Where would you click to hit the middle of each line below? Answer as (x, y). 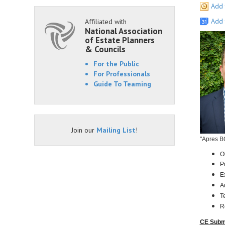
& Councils (105, 49)
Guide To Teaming (122, 84)
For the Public (116, 64)
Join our (84, 130)
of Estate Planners (120, 40)
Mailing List (116, 130)
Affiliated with (106, 22)
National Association (124, 31)
